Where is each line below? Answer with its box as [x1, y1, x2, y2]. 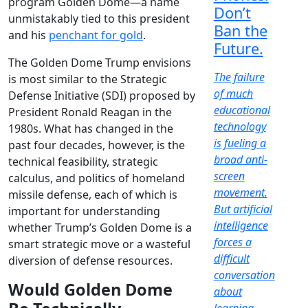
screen [213, 168, 245, 184]
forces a [213, 234, 252, 250]
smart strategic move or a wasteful [8, 236, 190, 252]
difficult [213, 251, 250, 267]
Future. [213, 38, 263, 59]
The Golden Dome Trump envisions [8, 55, 191, 71]
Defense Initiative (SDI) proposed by [8, 88, 195, 104]
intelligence [213, 218, 268, 234]
